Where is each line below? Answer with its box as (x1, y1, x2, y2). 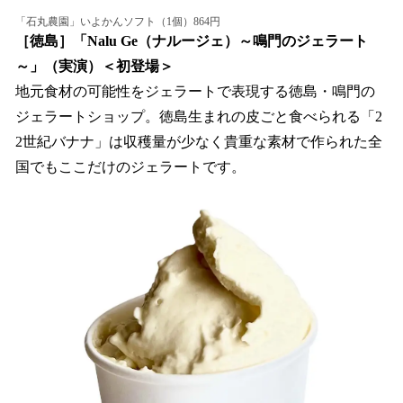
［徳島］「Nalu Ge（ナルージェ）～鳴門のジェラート (15, 33, 368, 49)
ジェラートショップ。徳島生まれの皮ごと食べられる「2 (15, 109, 382, 125)
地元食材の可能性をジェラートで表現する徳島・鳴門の (15, 84, 375, 100)
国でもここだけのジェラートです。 (15, 159, 246, 175)
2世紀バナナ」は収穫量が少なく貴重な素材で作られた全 (15, 134, 382, 150)
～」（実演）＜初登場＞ (15, 58, 174, 75)
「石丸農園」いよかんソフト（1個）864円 (15, 15, 220, 29)
